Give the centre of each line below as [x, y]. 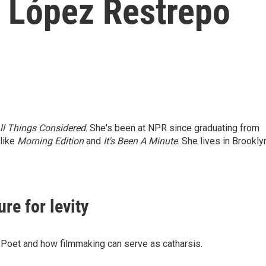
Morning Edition [50, 141]
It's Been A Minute [140, 141]
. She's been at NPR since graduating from [172, 128]
